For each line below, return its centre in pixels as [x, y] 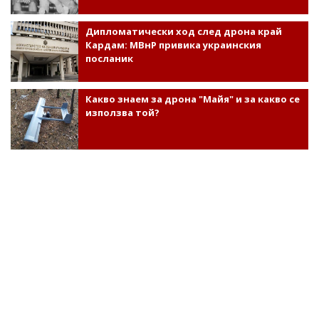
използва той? [122, 112]
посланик [109, 58]
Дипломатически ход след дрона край [183, 31]
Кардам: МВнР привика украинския [173, 45]
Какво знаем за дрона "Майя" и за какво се [192, 99]
